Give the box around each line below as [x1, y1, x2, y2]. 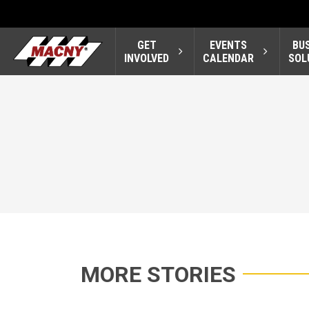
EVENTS [210, 38, 248, 52]
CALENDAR [203, 51, 255, 65]
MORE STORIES [81, 261, 236, 288]
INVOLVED [124, 51, 169, 65]
